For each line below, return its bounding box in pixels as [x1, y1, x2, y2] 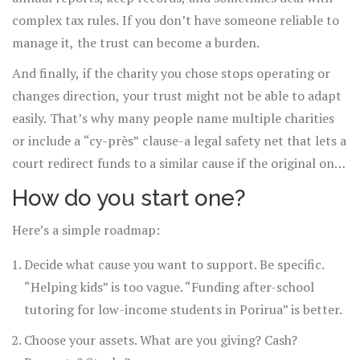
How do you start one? [12, 185, 246, 212]
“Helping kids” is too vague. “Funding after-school [24, 278, 314, 297]
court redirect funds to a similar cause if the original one [12, 154, 341, 173]
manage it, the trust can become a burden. [12, 34, 260, 52]
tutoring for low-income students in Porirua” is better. [24, 301, 342, 319]
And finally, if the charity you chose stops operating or [12, 64, 330, 83]
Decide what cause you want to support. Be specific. [24, 256, 324, 274]
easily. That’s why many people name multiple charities [12, 109, 334, 128]
